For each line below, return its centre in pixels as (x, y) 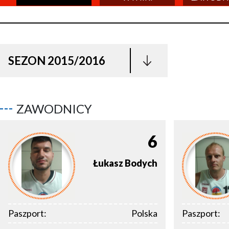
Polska (144, 213)
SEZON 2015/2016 (57, 60)
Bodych (141, 163)
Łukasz (108, 163)
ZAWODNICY (54, 108)
